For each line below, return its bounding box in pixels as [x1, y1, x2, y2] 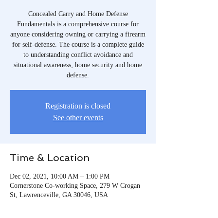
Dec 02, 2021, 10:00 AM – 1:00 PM [10, 172, 109, 180]
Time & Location [10, 151, 90, 163]
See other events [53, 113, 103, 122]
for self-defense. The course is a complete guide [12, 40, 144, 48]
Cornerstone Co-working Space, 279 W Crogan [10, 182, 140, 189]
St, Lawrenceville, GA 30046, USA [10, 191, 108, 199]
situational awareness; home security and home [14, 61, 142, 69]
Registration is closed [45, 101, 110, 110]
